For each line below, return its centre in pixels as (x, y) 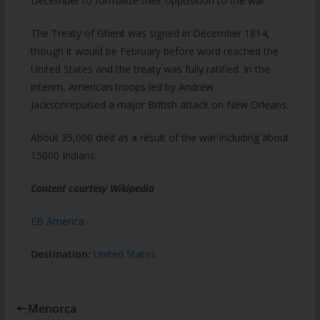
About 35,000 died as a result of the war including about (160, 137)
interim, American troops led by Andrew (122, 87)
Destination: (60, 254)
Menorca (52, 309)
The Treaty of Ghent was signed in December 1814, (150, 33)
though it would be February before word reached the (154, 51)
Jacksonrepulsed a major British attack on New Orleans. (159, 105)
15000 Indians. (64, 155)
